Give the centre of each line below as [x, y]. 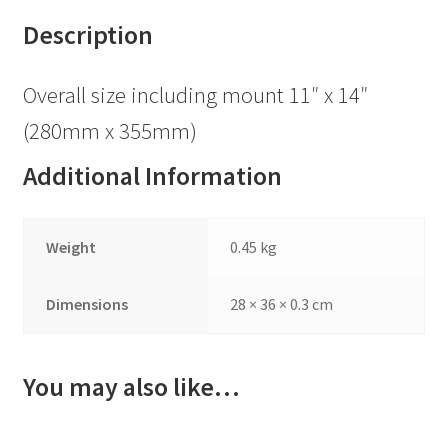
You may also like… [131, 387]
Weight [71, 246]
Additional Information [152, 175]
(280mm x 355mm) [109, 130]
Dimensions [87, 303]
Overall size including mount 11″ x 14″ [195, 94]
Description [87, 34]
